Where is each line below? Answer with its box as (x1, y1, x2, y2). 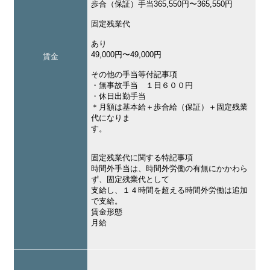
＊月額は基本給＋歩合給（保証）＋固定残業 (91, 102, 248, 112)
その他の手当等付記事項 (91, 70, 178, 80)
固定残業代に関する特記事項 (91, 153, 193, 163)
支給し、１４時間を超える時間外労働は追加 (91, 186, 248, 195)
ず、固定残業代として (91, 175, 170, 184)
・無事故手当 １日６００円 (91, 81, 193, 90)
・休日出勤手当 (91, 92, 146, 101)
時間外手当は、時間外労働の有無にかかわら (91, 164, 248, 174)
